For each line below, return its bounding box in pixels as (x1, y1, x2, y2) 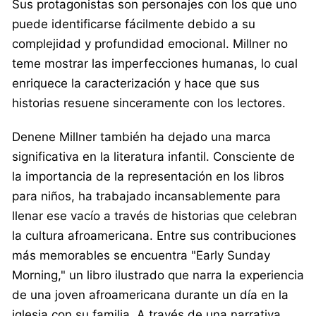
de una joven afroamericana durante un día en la (12, 287, 288, 302)
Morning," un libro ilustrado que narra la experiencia (12, 267, 304, 282)
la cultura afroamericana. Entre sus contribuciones (12, 228, 296, 243)
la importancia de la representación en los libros (12, 169, 284, 183)
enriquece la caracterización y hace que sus (12, 75, 260, 90)
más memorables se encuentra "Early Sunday (12, 248, 270, 262)
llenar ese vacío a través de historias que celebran (12, 208, 297, 223)
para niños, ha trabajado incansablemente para (12, 188, 281, 203)
